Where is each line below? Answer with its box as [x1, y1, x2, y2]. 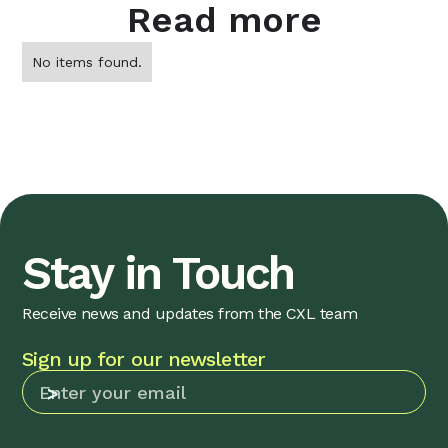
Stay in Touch [22, 245, 295, 300]
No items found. [32, 53, 143, 70]
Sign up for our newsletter [22, 346, 265, 371]
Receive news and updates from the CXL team [22, 303, 358, 323]
